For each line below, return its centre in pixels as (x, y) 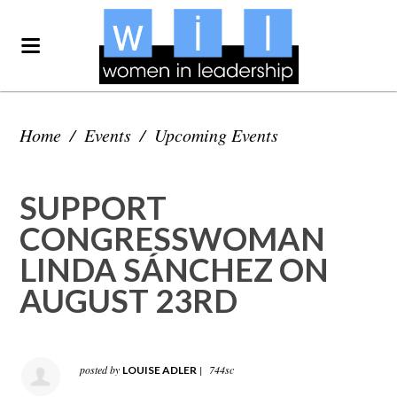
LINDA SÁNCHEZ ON (175, 269)
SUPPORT (93, 207)
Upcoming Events (217, 135)
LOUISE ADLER (160, 370)
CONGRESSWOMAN (173, 238)
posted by (101, 369)
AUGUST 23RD (129, 300)
